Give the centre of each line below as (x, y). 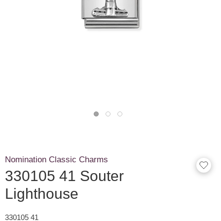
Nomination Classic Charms (56, 160)
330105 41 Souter (64, 176)
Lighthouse (42, 193)
